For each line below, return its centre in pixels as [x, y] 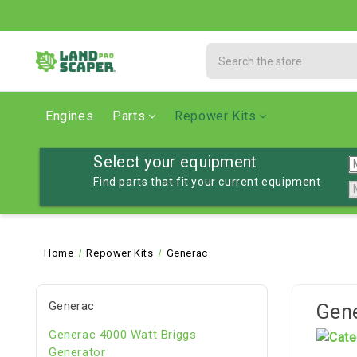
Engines [70, 116]
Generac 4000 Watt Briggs [123, 334]
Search [226, 51]
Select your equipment [175, 162]
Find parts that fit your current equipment [207, 182]
